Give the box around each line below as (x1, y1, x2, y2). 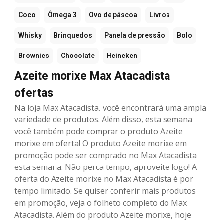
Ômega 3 (48, 11, 77, 19)
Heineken (107, 52, 137, 60)
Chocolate (61, 52, 95, 60)
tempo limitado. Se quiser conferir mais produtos (14, 185, 196, 197)
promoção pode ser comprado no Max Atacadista (14, 150, 197, 161)
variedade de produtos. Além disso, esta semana (14, 114, 192, 125)
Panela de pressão (104, 31, 165, 40)
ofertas (14, 86, 53, 100)
